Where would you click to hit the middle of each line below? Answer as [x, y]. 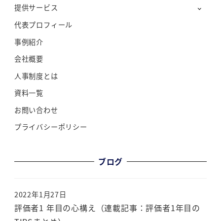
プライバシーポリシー [51, 127]
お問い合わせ [36, 110]
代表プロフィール [43, 24]
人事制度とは [36, 76]
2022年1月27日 [40, 194]
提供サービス [36, 8]
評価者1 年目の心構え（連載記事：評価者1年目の [107, 207]
